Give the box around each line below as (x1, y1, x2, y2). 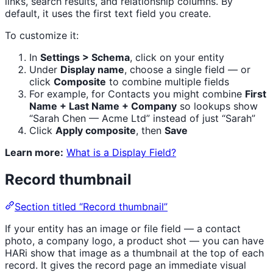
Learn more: (5, 146, 63, 159)
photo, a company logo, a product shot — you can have (5, 234, 264, 247)
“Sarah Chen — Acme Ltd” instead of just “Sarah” (29, 112, 255, 125)
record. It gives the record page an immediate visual (5, 258, 246, 271)
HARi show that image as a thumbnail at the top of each (5, 246, 264, 259)
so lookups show (177, 100, 258, 113)
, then (136, 124, 165, 137)
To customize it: (5, 29, 79, 42)
